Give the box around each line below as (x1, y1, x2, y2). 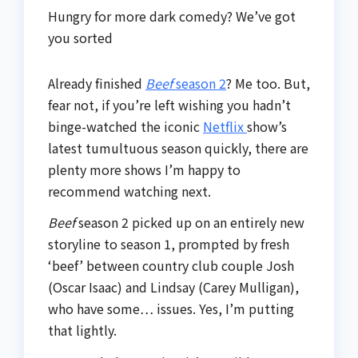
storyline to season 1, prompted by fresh (48, 234, 289, 254)
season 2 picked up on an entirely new (75, 213, 304, 233)
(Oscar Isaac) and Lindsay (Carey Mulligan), (48, 277, 299, 297)
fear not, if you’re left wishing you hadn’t (48, 94, 291, 114)
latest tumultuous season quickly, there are (48, 137, 308, 157)
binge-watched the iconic (48, 116, 203, 136)
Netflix (203, 116, 247, 136)
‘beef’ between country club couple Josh (48, 256, 294, 276)
